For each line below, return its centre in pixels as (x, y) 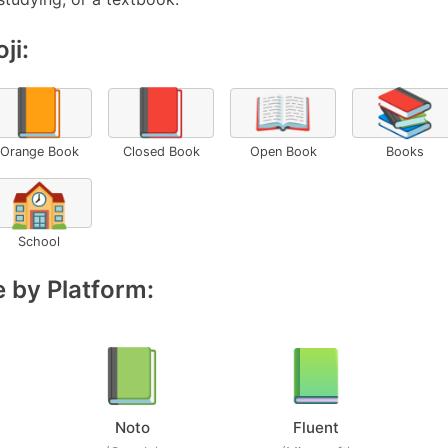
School (39, 241)
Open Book (283, 151)
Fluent (316, 427)
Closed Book (161, 151)
